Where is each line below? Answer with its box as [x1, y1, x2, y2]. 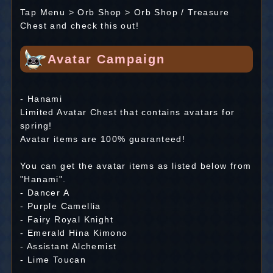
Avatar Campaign [47, 52, 165, 66]
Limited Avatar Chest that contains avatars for [19, 107, 235, 118]
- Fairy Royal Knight [19, 214, 113, 225]
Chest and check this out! [19, 21, 139, 31]
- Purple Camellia [19, 201, 101, 211]
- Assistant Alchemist [19, 241, 117, 252]
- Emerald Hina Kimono [19, 228, 128, 238]
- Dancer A [19, 188, 69, 198]
